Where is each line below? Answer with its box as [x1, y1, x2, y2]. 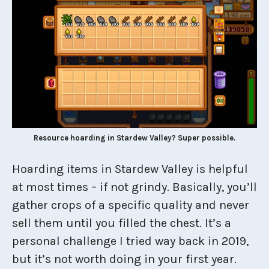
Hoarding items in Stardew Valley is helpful [12, 162, 248, 176]
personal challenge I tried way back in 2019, [12, 234, 249, 248]
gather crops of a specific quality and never [12, 198, 249, 212]
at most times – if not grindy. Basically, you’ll [12, 180, 257, 194]
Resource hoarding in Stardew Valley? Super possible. [34, 133, 235, 142]
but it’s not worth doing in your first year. [12, 252, 237, 266]
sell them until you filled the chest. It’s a [12, 216, 231, 230]
